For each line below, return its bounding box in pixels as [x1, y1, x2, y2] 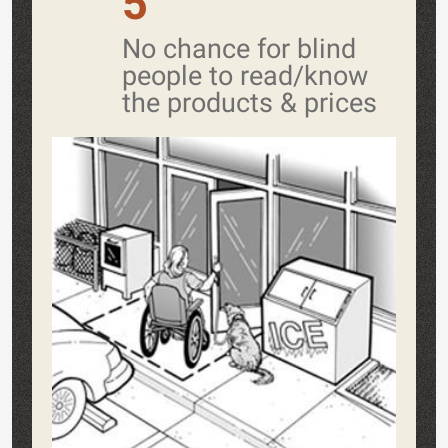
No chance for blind [122, 32, 356, 65]
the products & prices [122, 86, 377, 119]
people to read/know [122, 59, 368, 92]
